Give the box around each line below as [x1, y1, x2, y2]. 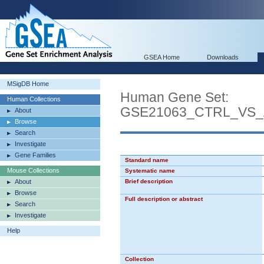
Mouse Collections [7, 167, 60, 174]
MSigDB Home [7, 80, 49, 87]
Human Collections [7, 95, 61, 103]
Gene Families [15, 151, 56, 159]
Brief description [125, 178, 173, 184]
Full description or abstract [125, 196, 203, 202]
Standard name [125, 157, 169, 163]
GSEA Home [144, 54, 180, 61]
